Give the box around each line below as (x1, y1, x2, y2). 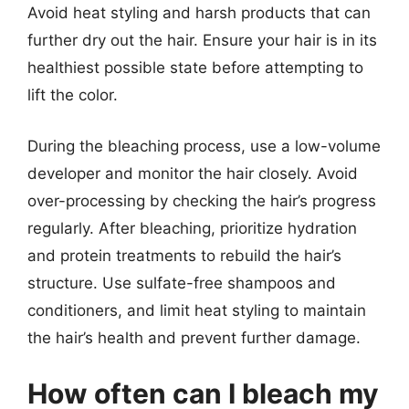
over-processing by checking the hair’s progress (27, 191, 376, 210)
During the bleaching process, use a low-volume (27, 136, 381, 155)
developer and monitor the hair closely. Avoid (27, 163, 358, 183)
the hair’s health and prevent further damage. (27, 328, 361, 347)
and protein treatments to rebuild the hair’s (27, 246, 341, 265)
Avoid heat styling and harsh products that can (27, 4, 371, 22)
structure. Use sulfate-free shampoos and (27, 273, 336, 292)
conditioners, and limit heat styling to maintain (27, 300, 366, 320)
